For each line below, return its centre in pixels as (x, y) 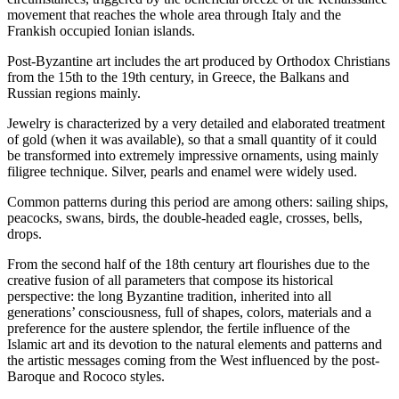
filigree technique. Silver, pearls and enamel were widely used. (182, 172)
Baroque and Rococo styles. (86, 377)
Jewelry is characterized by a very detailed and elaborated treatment (196, 124)
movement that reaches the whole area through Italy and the (174, 15)
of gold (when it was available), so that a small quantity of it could (192, 140)
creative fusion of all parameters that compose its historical (170, 281)
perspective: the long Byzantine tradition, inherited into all (169, 297)
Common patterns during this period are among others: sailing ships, (198, 202)
